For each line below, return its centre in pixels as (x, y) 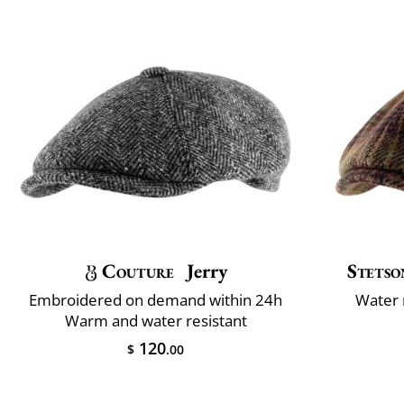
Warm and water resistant (156, 321)
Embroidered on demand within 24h (156, 300)
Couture (138, 271)
